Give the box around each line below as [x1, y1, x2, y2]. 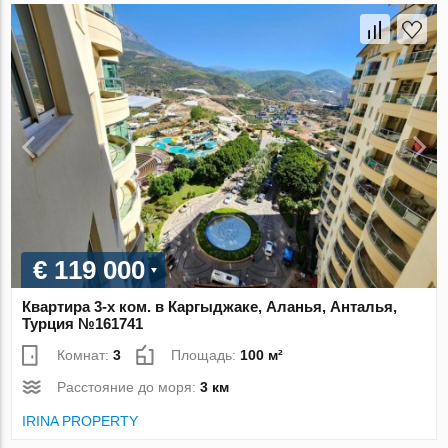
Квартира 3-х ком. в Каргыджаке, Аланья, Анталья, [22, 297, 398, 315]
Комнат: [57, 346, 114, 363]
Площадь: [171, 346, 241, 363]
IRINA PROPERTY [22, 412, 139, 429]
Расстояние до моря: [57, 378, 201, 395]
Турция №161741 [22, 314, 144, 332]
